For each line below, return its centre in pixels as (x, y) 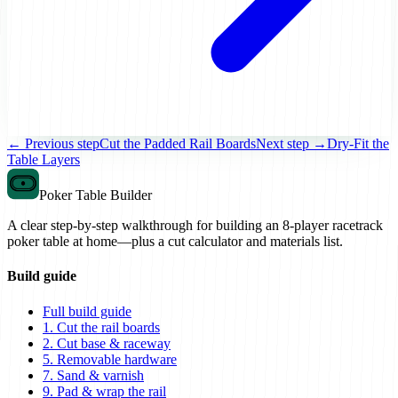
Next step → (291, 144)
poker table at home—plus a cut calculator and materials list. (175, 242)
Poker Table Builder (96, 195)
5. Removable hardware (110, 359)
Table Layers (44, 160)
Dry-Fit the (358, 144)
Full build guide (87, 311)
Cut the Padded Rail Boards (178, 144)
